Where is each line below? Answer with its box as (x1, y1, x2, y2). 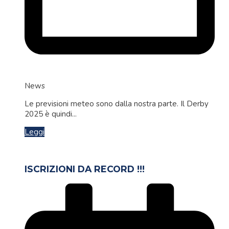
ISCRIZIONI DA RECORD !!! (25, 164, 145, 175)
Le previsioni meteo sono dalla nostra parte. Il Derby (25, 98, 209, 109)
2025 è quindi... (25, 108, 77, 119)
